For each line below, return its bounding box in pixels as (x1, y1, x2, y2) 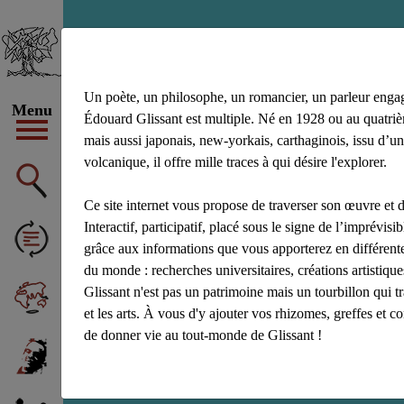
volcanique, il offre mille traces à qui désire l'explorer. (84, 154, 388, 170)
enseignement (137, 55, 336, 96)
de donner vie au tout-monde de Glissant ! (84, 327, 323, 343)
